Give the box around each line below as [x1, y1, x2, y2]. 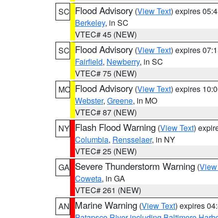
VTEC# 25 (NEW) [75, 145, 137, 157]
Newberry [107, 56, 140, 67]
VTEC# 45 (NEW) [75, 29, 137, 40]
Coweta [75, 173, 102, 184]
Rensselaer [112, 134, 152, 145]
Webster [75, 95, 103, 106]
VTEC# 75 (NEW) [75, 68, 137, 79]
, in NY [152, 134, 175, 145]
